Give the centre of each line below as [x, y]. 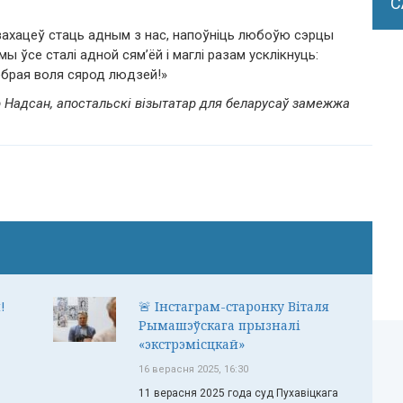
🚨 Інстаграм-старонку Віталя [234, 306]
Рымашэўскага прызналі [219, 325]
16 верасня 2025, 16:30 [193, 369]
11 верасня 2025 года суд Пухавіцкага [238, 393]
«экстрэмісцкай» [192, 344]
